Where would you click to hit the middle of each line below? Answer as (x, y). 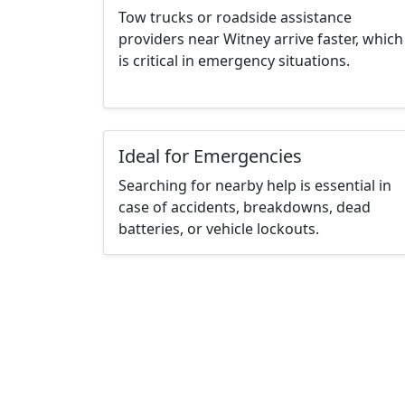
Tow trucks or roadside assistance (235, 18)
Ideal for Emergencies (210, 156)
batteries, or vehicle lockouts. (219, 229)
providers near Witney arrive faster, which (261, 39)
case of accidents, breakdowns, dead (245, 207)
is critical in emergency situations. (234, 61)
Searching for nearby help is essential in (255, 186)
